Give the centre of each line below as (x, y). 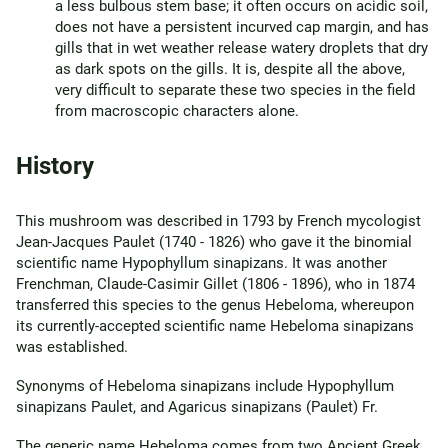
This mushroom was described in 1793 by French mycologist (218, 221)
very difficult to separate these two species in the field (235, 90)
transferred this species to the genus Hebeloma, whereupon (215, 305)
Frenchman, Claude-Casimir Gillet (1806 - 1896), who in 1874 (215, 284)
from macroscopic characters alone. (177, 111)
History (55, 166)
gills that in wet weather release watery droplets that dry (241, 48)
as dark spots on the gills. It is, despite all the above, (230, 69)
